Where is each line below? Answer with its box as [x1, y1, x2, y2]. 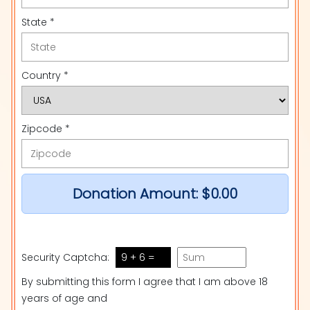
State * [21, 15, 55, 29]
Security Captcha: [21, 250, 112, 264]
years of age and [21, 291, 107, 305]
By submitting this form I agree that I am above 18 [21, 275, 268, 289]
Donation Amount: [73, 184, 201, 203]
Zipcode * [21, 122, 70, 136]
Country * [21, 69, 69, 82]
